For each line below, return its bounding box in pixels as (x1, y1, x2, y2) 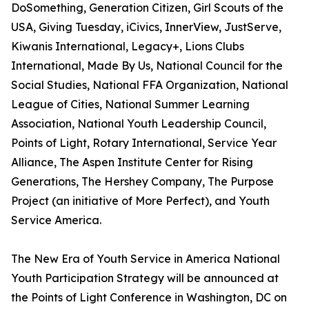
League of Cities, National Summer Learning (11, 97, 250, 111)
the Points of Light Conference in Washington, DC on (11, 290, 287, 304)
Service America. (11, 213, 101, 227)
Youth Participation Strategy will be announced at (11, 271, 279, 285)
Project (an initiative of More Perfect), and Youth (11, 194, 270, 208)
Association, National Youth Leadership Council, (11, 117, 266, 130)
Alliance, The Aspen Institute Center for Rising (11, 155, 253, 169)
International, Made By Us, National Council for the (11, 59, 283, 72)
